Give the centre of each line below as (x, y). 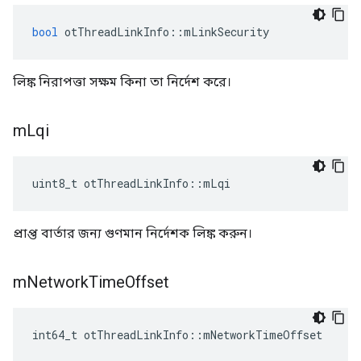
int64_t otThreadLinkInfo (110, 335)
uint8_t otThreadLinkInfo (110, 183)
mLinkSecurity (226, 32)
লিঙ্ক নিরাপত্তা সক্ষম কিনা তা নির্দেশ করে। (122, 82)
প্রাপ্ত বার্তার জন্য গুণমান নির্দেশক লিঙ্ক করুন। (133, 233)
